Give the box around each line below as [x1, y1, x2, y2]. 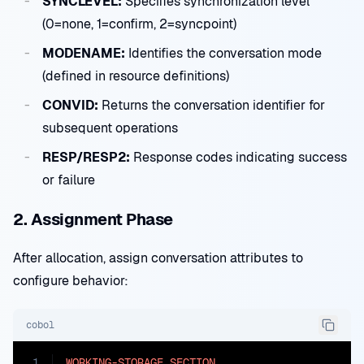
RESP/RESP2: [42, 149, 130, 166]
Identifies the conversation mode [125, 45, 322, 62]
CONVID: [42, 97, 98, 114]
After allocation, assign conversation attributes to [13, 249, 303, 266]
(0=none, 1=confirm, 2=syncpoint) [42, 15, 236, 32]
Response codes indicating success [130, 149, 347, 166]
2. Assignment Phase [13, 209, 173, 230]
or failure [42, 171, 95, 188]
